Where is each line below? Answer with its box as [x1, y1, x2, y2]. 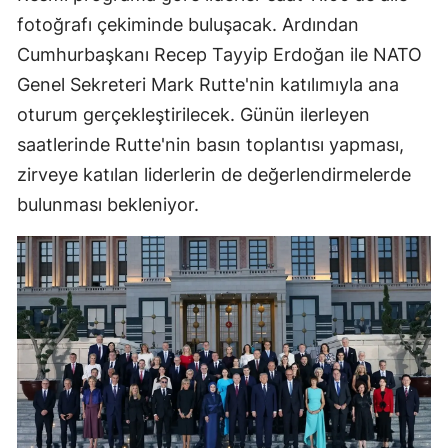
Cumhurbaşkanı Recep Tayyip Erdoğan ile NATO [17, 44, 422, 66]
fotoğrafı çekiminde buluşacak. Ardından [17, 14, 359, 36]
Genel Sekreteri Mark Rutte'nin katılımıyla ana [17, 74, 399, 96]
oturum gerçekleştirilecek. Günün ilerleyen [17, 104, 370, 126]
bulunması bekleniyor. [17, 194, 199, 216]
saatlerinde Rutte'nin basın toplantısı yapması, [17, 134, 404, 156]
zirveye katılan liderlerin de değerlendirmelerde [17, 164, 411, 186]
